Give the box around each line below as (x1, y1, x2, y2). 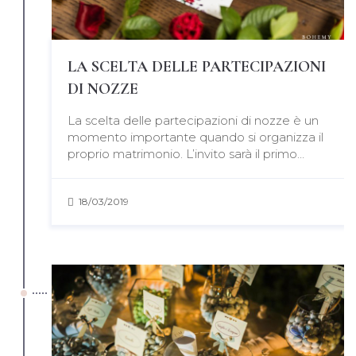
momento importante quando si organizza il (68, 129, 323, 145)
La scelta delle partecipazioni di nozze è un (68, 112, 319, 128)
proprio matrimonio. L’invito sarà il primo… (68, 145, 304, 161)
